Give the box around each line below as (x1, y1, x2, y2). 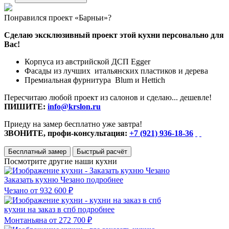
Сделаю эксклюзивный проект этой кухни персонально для (4, 30, 224, 39)
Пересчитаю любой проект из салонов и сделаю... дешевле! (4, 93, 212, 102)
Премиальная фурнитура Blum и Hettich (25, 75, 165, 84)
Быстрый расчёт (77, 147, 127, 155)
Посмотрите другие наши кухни (4, 156, 117, 166)
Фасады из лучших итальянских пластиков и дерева (25, 66, 208, 75)
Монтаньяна (4, 215, 47, 224)
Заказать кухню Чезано (4, 175, 86, 184)
